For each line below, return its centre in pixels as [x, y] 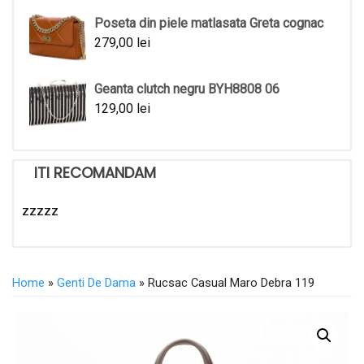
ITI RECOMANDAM [95, 172]
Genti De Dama [96, 282]
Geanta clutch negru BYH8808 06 [187, 89]
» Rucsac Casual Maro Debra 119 [225, 282]
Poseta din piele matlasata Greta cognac [209, 23]
